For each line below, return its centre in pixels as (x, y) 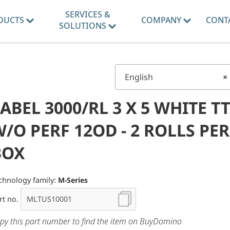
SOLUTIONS (84, 26)
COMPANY (162, 20)
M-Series (73, 180)
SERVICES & (88, 14)
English (139, 77)
